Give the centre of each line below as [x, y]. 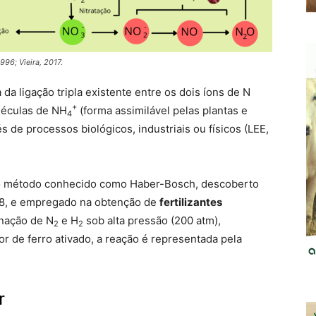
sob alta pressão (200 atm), [152, 221]
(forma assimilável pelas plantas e [162, 111]
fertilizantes [191, 202]
